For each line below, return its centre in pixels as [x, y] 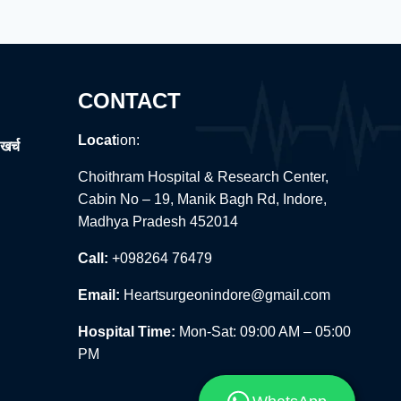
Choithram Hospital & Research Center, [203, 177]
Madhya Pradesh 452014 [158, 222]
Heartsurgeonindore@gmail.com [226, 295]
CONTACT [129, 101]
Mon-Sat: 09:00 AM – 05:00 [263, 332]
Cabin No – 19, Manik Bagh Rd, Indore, [202, 199]
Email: [98, 295]
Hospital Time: [126, 332]
